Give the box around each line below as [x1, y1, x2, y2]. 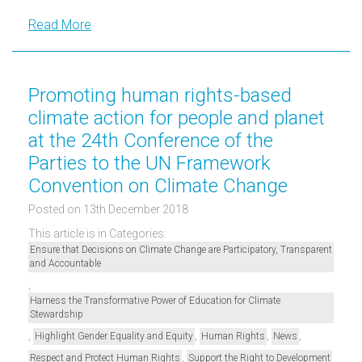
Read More [28, 16, 91, 32]
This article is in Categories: [28, 226, 166, 240]
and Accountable [30, 257, 101, 269]
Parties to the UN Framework [28, 151, 271, 175]
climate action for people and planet [28, 106, 325, 129]
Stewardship [30, 308, 83, 320]
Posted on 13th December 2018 [28, 202, 188, 216]
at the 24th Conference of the [28, 128, 273, 152]
